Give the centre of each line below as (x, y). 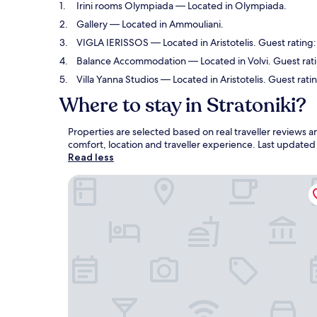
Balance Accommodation (131, 61)
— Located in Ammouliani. (166, 24)
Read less (91, 157)
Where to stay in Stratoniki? (183, 105)
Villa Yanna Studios (117, 79)
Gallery (92, 24)
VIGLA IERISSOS (113, 42)
